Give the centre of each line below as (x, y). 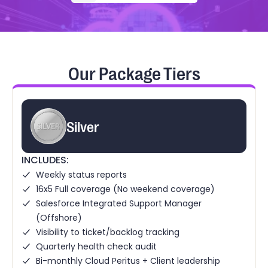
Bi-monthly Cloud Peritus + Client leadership (128, 261)
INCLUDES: (45, 160)
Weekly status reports (81, 174)
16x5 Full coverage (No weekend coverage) (125, 189)
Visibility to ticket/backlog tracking (108, 232)
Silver (83, 126)
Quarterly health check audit (96, 246)
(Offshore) (59, 217)
